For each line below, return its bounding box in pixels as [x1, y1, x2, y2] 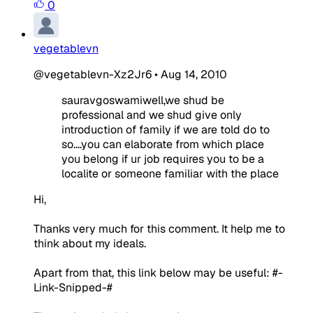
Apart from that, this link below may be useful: [34, 265, 272, 280]
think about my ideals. [34, 235, 146, 251]
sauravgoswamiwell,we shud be [61, 92, 224, 108]
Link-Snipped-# [34, 279, 112, 295]
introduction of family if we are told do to [61, 122, 270, 137]
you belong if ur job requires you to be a [61, 151, 264, 166]
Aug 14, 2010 [161, 66, 227, 82]
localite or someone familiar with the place [61, 166, 279, 181]
